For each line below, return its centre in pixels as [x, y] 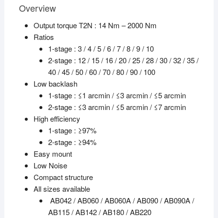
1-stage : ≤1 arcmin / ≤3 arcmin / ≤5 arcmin [117, 95]
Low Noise [50, 165]
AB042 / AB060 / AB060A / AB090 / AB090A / [121, 200]
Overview [37, 8]
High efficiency [57, 119]
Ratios [44, 37]
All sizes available [62, 189]
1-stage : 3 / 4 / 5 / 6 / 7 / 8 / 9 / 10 [101, 49]
